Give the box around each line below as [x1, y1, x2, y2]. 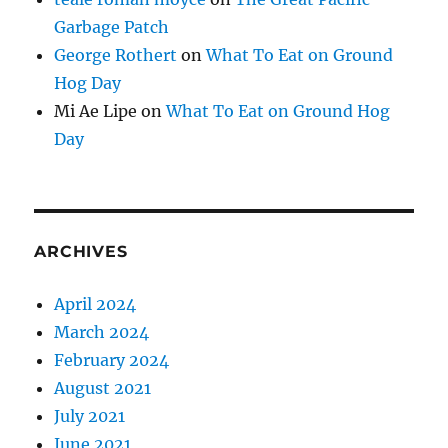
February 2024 [54, 350, 170, 371]
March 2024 [54, 322, 150, 343]
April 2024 [54, 294, 137, 315]
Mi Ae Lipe [54, 101, 138, 122]
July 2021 [54, 406, 126, 427]
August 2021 [54, 378, 152, 399]
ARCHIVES [34, 242, 128, 262]
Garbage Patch [54, 17, 170, 38]
